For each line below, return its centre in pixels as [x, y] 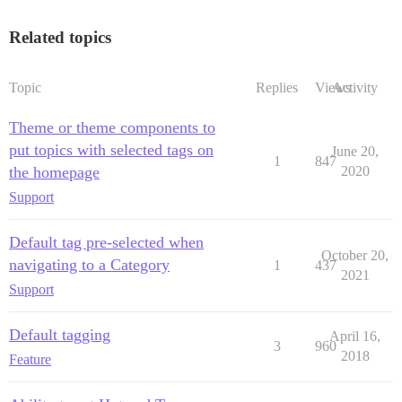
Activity [355, 87]
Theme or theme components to [112, 127]
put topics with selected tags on [111, 150]
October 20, [355, 255]
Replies [277, 87]
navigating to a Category [89, 265]
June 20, [355, 151]
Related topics [60, 37]
